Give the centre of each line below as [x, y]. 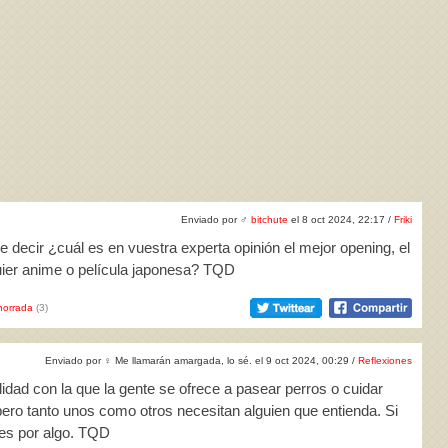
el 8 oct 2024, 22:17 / [341, 219]
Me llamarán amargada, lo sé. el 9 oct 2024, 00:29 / [235, 360]
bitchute [269, 219]
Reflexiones [385, 360]
